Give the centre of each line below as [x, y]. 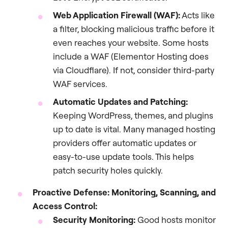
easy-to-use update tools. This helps [123, 157]
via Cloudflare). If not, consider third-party [134, 70]
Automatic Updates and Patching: [120, 102]
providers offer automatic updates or [125, 143]
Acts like [197, 15]
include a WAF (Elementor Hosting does [131, 56]
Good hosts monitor [176, 220]
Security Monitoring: [94, 220]
